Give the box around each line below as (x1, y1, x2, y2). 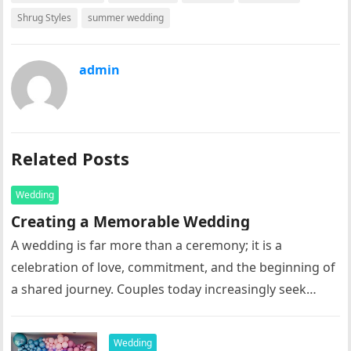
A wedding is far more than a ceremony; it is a (11, 237, 283, 254)
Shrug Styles (17, 11, 72, 24)
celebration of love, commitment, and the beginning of (11, 259, 336, 276)
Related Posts (11, 147, 130, 170)
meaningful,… (11, 302, 93, 320)
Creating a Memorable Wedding (11, 211, 251, 232)
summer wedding (88, 11, 165, 24)
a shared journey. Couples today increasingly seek (11, 280, 307, 298)
